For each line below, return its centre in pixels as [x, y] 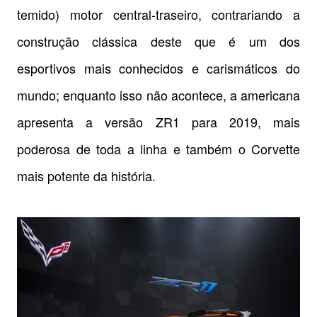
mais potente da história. [86, 175]
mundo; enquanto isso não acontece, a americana [158, 94]
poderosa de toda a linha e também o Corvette [158, 148]
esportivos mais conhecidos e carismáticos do [158, 68]
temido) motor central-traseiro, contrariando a [158, 14]
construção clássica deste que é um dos [158, 41]
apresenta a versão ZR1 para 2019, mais [158, 121]
